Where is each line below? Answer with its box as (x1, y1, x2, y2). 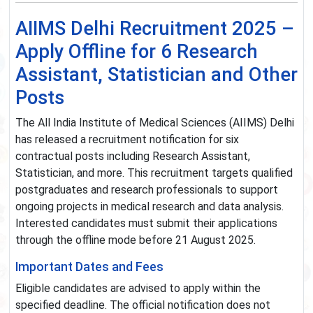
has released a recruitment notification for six (15, 133, 239, 147)
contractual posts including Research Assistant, (15, 150, 250, 163)
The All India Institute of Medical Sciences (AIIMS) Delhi (15, 116, 294, 130)
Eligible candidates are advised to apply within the (15, 282, 261, 296)
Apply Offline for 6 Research (15, 40, 258, 64)
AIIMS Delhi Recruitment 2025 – (15, 17, 294, 41)
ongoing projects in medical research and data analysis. (15, 200, 284, 214)
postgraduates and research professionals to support (15, 183, 278, 197)
